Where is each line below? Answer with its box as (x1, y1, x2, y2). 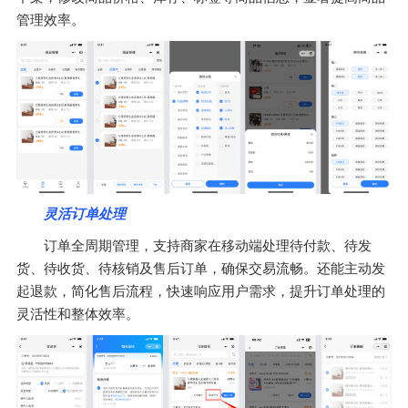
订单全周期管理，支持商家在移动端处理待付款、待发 (44, 239, 372, 254)
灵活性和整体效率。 (16, 307, 139, 322)
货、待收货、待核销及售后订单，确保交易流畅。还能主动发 (16, 261, 385, 277)
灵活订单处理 (44, 207, 126, 222)
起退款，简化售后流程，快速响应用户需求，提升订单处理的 (16, 284, 385, 300)
